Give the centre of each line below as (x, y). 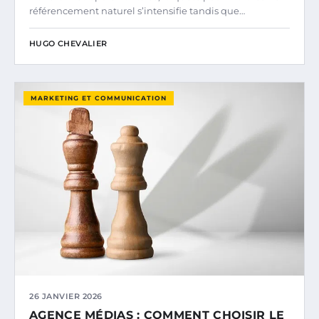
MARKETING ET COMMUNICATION (99, 98)
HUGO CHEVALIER (68, 44)
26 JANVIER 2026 (66, 297)
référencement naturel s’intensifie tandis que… (137, 11)
